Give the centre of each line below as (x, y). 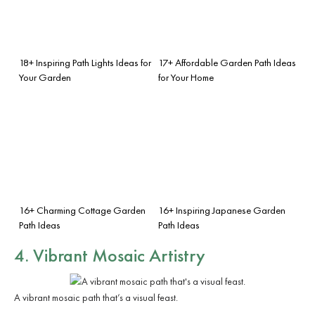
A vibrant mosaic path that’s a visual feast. (96, 297)
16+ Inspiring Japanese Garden (222, 210)
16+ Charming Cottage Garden (82, 210)
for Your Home (186, 77)
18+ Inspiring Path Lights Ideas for (85, 62)
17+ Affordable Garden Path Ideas (227, 62)
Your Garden (45, 77)
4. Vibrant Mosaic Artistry (110, 255)
